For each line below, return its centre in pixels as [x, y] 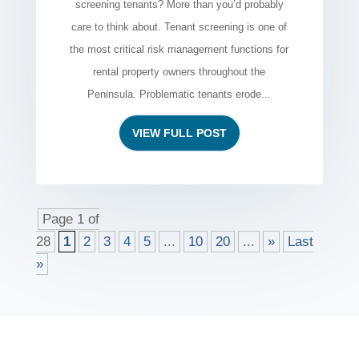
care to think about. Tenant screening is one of [179, 26]
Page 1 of [71, 219]
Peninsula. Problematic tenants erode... [179, 94]
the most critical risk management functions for [179, 49]
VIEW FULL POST [179, 133]
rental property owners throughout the [179, 71]
